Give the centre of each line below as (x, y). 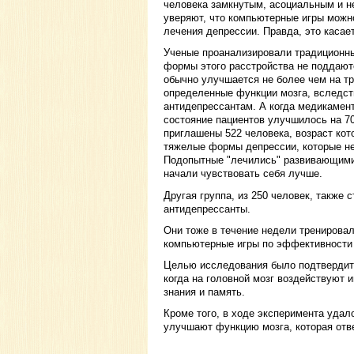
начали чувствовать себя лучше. (243, 174)
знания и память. (204, 292)
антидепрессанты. (207, 209)
